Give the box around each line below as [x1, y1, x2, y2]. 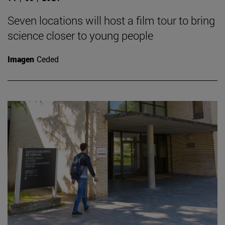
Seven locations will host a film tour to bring [8, 13, 215, 28]
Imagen [8, 54, 34, 65]
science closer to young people [8, 28, 153, 43]
